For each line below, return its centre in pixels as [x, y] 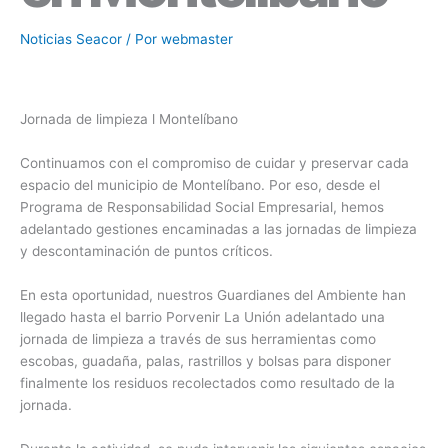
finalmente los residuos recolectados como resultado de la [207, 383]
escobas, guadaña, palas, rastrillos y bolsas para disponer [205, 361]
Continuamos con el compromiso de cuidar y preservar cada [214, 163]
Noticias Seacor [71, 39]
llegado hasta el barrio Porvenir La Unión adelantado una [202, 317]
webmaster [197, 39]
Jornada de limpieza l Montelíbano [131, 119]
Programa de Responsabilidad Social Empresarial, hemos [202, 207]
